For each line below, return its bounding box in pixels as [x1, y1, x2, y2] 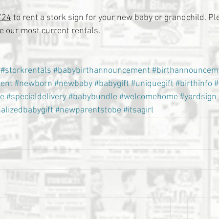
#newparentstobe [55, 105, 121, 115]
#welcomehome [119, 92, 178, 102]
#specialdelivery [6, 92, 66, 102]
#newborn [15, 79, 52, 89]
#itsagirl [123, 105, 153, 115]
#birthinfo [175, 79, 212, 89]
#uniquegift [131, 79, 174, 89]
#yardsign [180, 92, 217, 102]
